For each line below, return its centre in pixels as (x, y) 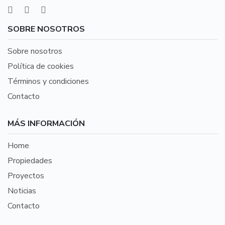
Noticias (22, 191)
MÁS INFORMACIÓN (46, 123)
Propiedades (30, 160)
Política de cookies (41, 66)
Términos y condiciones (48, 81)
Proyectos (26, 176)
